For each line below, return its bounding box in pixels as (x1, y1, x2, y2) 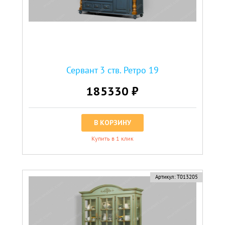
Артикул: (155, 173, 175, 180)
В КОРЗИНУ (94, 118, 131, 127)
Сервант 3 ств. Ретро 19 (66, 64, 159, 76)
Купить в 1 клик (91, 134, 134, 142)
